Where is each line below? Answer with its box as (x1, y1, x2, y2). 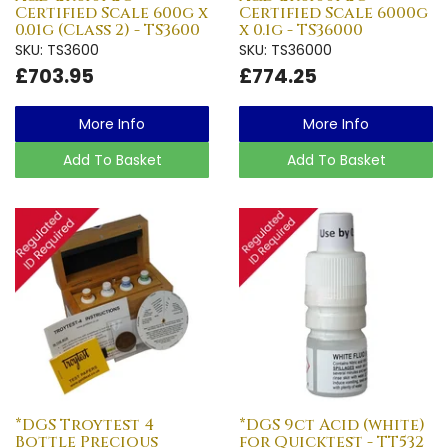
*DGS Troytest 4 (15, 413, 154, 436)
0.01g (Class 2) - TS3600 (15, 18, 200, 41)
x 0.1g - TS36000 (239, 18, 363, 41)
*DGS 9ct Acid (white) (239, 413, 425, 436)
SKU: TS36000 (239, 39, 332, 60)
